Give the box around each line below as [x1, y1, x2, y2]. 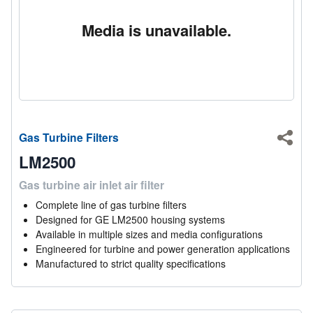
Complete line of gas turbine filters [36, 197, 187, 212]
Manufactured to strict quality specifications [36, 256, 226, 270]
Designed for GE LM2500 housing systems [36, 212, 226, 226]
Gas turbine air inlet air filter [19, 176, 165, 193]
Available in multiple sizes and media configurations [36, 226, 263, 241]
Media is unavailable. [81, 18, 231, 41]
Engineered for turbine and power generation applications [36, 241, 291, 256]
